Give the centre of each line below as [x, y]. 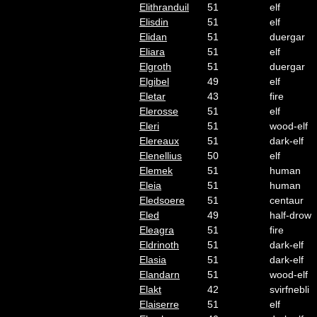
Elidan [153, 37]
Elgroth [155, 67]
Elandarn [160, 275]
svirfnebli [289, 289]
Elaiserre [159, 304]
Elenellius [161, 156]
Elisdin [154, 22]
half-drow [290, 215]
